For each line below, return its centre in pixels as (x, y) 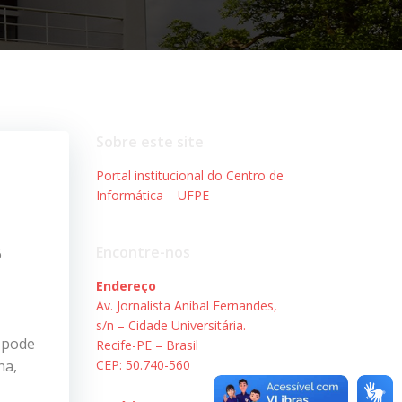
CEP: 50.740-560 (143, 364)
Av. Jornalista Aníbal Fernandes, (186, 305)
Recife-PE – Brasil (147, 345)
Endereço (126, 285)
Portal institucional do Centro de (189, 175)
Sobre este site (149, 141)
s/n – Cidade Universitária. (170, 325)
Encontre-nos (143, 252)
